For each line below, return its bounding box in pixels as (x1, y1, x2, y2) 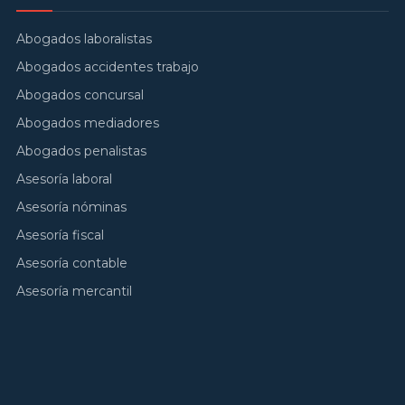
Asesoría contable (16, 255, 127, 271)
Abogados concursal (16, 87, 144, 103)
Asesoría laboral (16, 171, 112, 187)
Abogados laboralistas (16, 31, 152, 47)
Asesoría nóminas (16, 199, 127, 215)
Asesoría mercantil (16, 283, 132, 299)
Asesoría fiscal (16, 227, 104, 243)
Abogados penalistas (16, 143, 146, 159)
